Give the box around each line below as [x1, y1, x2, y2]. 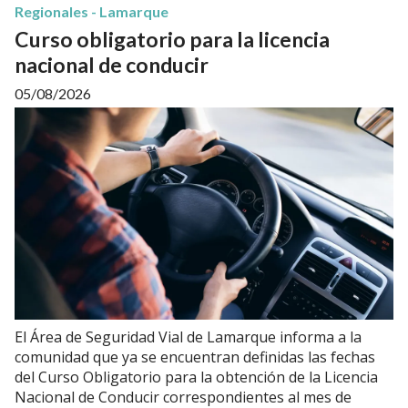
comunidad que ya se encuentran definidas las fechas [15, 347, 375, 368]
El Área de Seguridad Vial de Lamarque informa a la [15, 327, 362, 348]
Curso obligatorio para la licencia [15, 25, 330, 52]
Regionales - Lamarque [15, 2, 168, 20]
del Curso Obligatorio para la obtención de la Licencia [15, 367, 378, 388]
